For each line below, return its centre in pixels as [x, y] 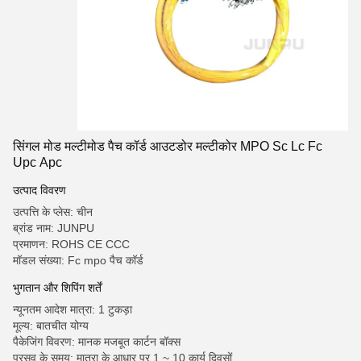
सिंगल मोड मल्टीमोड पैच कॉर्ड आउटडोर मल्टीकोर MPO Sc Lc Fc [168, 146]
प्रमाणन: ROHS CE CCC [71, 244]
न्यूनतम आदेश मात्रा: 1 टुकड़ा [73, 309]
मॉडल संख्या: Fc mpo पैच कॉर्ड [78, 260]
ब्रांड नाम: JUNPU [54, 228]
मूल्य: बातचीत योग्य [51, 326]
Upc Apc [37, 162]
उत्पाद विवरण [39, 190]
